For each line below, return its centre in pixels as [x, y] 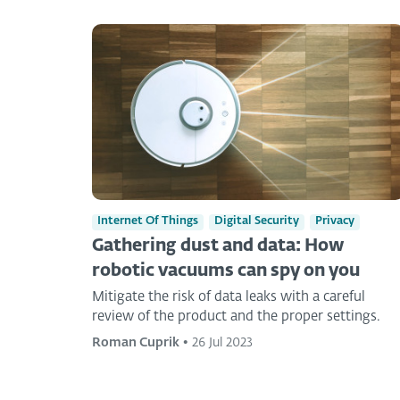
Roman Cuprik [136, 342]
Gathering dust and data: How [218, 246]
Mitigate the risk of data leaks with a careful [229, 296]
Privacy [335, 221]
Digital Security [257, 221]
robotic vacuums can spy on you [226, 271]
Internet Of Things [148, 221]
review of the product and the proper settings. [236, 316]
